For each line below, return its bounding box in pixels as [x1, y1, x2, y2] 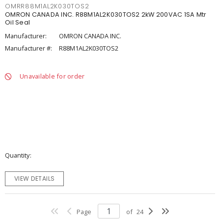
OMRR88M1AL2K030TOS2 [5, 2, 89, 10]
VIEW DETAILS [14, 174, 55, 183]
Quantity [5, 151, 29, 160]
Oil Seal [5, 18, 30, 27]
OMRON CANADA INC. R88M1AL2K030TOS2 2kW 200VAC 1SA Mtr [5, 10, 207, 19]
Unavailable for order [20, 72, 85, 81]
